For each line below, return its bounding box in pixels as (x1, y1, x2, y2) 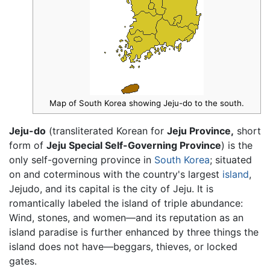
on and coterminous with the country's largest (9, 168, 222, 181)
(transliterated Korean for (46, 125, 167, 137)
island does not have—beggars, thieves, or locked (9, 240, 237, 253)
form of (9, 139, 46, 152)
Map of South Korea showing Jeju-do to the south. (49, 98, 244, 108)
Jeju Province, (167, 125, 234, 137)
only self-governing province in (9, 154, 154, 166)
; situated (210, 154, 252, 166)
